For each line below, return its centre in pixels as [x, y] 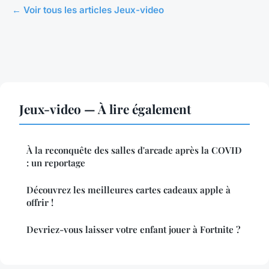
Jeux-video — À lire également [105, 109]
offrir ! [40, 203]
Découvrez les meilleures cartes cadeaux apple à [128, 190]
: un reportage [56, 163]
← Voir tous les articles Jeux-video [88, 10]
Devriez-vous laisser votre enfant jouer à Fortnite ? [133, 230]
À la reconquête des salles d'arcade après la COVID [134, 150]
